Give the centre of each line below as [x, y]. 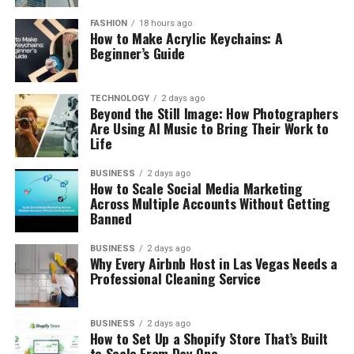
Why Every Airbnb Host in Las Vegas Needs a [213, 263]
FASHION [108, 23]
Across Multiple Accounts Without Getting [210, 203]
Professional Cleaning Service [175, 278]
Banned [111, 218]
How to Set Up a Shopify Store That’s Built [209, 338]
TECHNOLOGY [119, 98]
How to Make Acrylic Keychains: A [186, 38]
